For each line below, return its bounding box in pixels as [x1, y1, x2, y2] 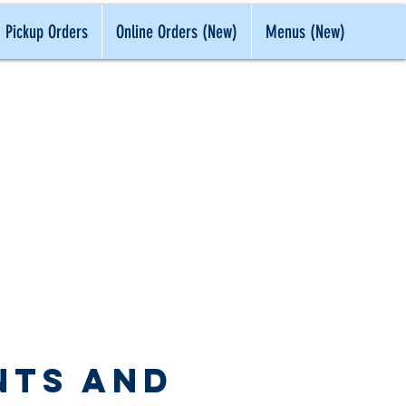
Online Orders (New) [116, 21, 237, 43]
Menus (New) [266, 21, 345, 43]
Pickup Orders [5, 21, 88, 43]
